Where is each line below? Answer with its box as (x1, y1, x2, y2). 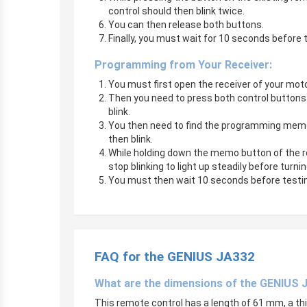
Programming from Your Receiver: (95, 58, 272, 71)
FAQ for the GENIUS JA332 (95, 249, 255, 265)
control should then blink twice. (108, 5, 245, 16)
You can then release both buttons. (108, 19, 264, 30)
